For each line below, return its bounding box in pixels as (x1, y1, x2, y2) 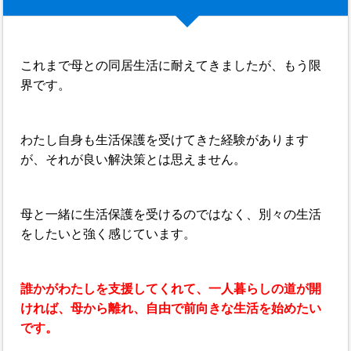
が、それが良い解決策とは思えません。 (20, 153, 247, 166)
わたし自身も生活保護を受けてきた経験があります (20, 133, 309, 147)
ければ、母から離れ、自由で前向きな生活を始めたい (20, 302, 322, 315)
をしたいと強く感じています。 (20, 227, 197, 241)
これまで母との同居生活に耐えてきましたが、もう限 (20, 59, 322, 72)
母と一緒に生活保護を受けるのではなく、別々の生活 (20, 208, 322, 221)
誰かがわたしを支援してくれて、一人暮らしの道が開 (20, 282, 322, 295)
